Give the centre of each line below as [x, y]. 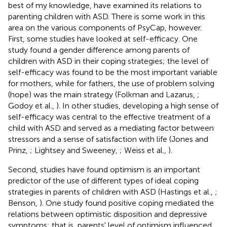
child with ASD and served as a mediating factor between [111, 128]
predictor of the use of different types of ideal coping [103, 180]
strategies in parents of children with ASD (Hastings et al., [111, 192]
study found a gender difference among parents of [99, 50]
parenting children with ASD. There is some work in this [107, 16]
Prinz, [19, 150]
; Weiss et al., [144, 150]
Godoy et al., [32, 105]
